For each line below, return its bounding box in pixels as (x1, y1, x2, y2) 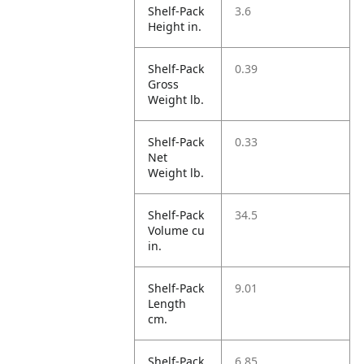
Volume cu (148, 223, 206, 238)
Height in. (148, 19, 202, 34)
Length (148, 296, 187, 311)
